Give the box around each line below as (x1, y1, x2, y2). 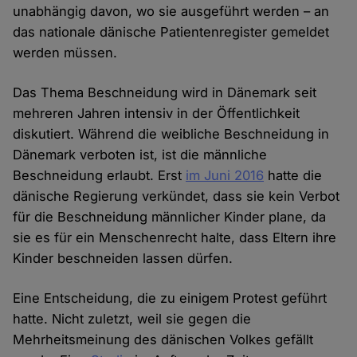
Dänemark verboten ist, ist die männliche (13, 147, 268, 163)
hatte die (264, 167, 323, 184)
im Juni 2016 (186, 167, 265, 184)
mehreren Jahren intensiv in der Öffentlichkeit (13, 105, 300, 122)
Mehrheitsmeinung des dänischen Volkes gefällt (13, 331, 314, 348)
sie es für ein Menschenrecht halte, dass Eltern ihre (13, 229, 337, 246)
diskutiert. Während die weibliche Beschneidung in (13, 126, 330, 143)
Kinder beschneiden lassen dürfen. (13, 250, 233, 267)
